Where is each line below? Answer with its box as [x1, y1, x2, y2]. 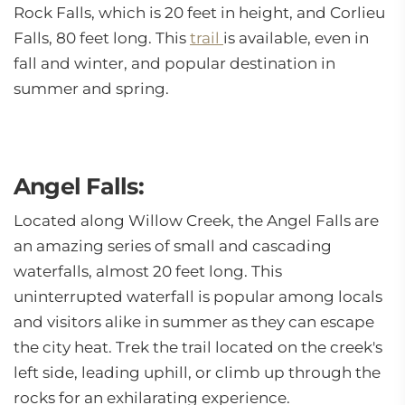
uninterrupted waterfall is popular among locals [14, 287, 382, 306]
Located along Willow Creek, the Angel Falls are [14, 212, 379, 230]
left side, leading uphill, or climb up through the [14, 363, 381, 381]
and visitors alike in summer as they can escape [14, 313, 374, 331]
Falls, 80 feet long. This [14, 29, 190, 47]
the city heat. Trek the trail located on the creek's [14, 338, 382, 356]
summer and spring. [14, 80, 169, 98]
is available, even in [223, 29, 369, 47]
